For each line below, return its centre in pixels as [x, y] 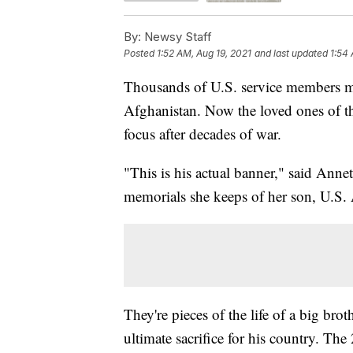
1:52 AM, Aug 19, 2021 [204, 53]
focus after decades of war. [203, 133]
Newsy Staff [176, 36]
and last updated [291, 53]
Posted [140, 53]
